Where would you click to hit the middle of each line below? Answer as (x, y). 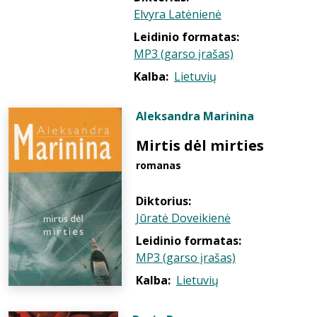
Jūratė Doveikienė (183, 218)
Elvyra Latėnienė (178, 14)
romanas (158, 165)
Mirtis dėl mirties (200, 145)
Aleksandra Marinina (195, 116)
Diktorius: (163, 201)
